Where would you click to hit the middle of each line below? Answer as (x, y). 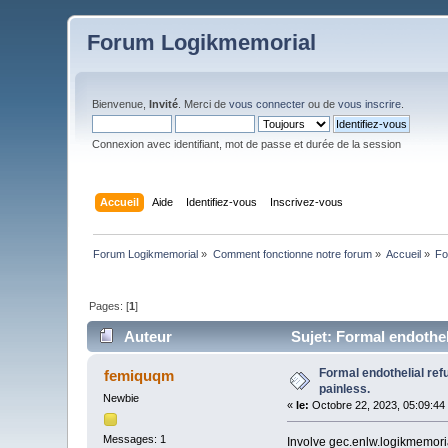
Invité (164, 104)
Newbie (121, 398)
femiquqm (138, 376)
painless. (345, 389)
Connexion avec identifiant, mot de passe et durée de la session (247, 144)
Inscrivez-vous (306, 201)
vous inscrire (370, 104)
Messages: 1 (135, 438)
